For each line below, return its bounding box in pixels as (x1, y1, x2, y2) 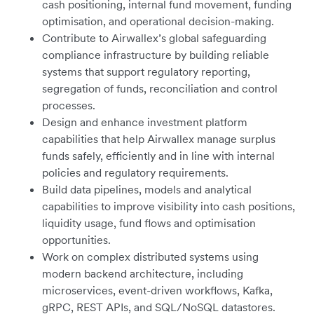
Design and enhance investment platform (42, 115, 247, 130)
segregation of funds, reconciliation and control (42, 81, 278, 96)
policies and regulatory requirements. (42, 165, 228, 180)
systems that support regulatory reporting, (42, 64, 250, 79)
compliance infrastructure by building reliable (42, 48, 269, 62)
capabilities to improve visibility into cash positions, (42, 199, 295, 214)
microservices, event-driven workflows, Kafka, (42, 283, 273, 298)
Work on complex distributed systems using (42, 250, 259, 264)
